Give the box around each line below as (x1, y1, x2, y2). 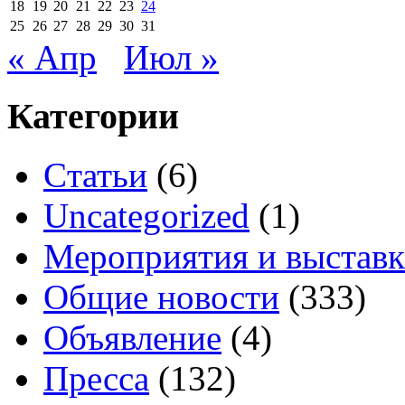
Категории (7, 96, 179, 137)
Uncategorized (43, 195, 250, 235)
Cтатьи (43, 155, 147, 194)
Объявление (43, 317, 221, 357)
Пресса (43, 358, 149, 398)
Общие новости (43, 277, 279, 316)
